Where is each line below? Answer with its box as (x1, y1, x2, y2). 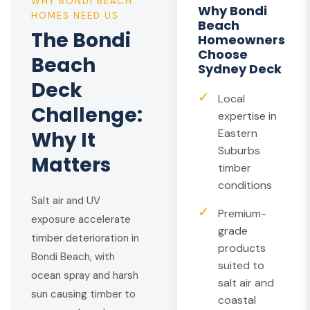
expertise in (218, 109, 277, 123)
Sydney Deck (198, 60, 282, 77)
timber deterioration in (31, 231, 139, 245)
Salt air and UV (31, 194, 100, 208)
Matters (31, 152, 111, 179)
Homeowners (198, 31, 285, 48)
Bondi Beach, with (31, 250, 115, 264)
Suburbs (218, 143, 260, 158)
